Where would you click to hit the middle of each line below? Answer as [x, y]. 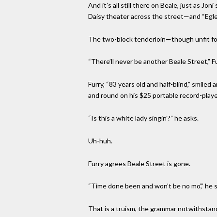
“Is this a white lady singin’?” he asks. [143, 118]
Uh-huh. [100, 140]
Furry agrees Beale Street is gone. [139, 163]
